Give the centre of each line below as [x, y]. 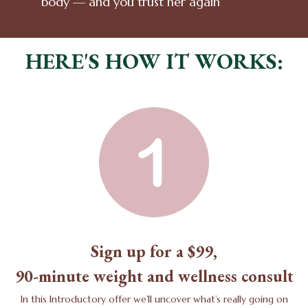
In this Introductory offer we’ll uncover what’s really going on [154, 299]
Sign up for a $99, [154, 251]
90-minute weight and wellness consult [154, 276]
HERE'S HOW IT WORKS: [154, 61]
